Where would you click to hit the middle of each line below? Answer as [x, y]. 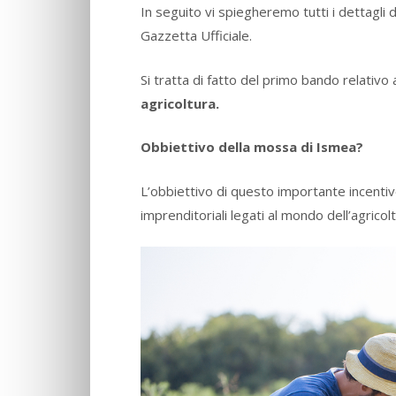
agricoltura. [182, 103]
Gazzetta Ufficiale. [196, 36]
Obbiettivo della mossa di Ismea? [254, 147]
